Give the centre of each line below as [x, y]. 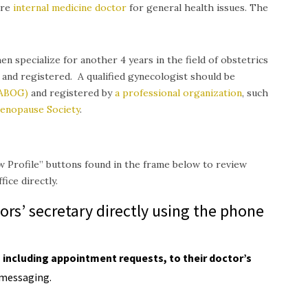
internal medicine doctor [70, 8]
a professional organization [178, 93]
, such [255, 93]
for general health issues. [188, 8]
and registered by [71, 93]
